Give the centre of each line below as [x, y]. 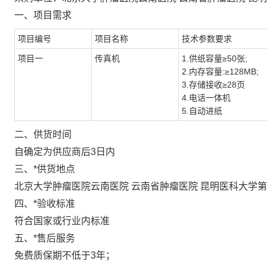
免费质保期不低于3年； [65, 255]
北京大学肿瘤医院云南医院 [72, 186]
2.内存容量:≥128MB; [220, 72]
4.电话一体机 [206, 98]
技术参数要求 [207, 39]
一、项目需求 [43, 15]
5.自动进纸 [202, 111]
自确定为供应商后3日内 [65, 152]
